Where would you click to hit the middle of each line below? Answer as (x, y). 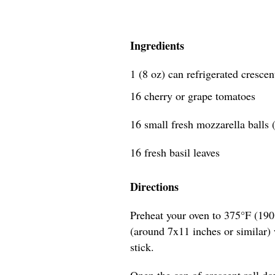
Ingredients (157, 45)
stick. (142, 247)
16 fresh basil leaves (175, 152)
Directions (154, 187)
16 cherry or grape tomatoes (193, 96)
